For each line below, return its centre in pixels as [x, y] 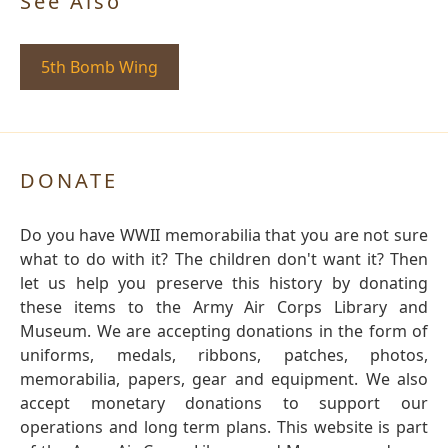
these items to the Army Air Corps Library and [224, 307]
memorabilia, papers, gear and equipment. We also [224, 379]
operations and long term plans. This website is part [224, 427]
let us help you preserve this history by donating [224, 283]
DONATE [69, 181]
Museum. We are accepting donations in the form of [224, 331]
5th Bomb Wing [99, 67]
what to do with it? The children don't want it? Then [224, 259]
